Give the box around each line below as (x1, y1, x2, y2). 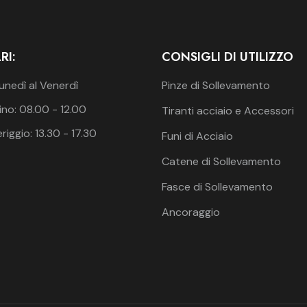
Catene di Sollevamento (162, 153, 281, 169)
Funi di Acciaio (162, 128, 233, 143)
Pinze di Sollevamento (162, 77, 270, 93)
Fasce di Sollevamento (162, 179, 273, 194)
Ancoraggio (162, 204, 220, 219)
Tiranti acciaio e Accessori (162, 103, 294, 118)
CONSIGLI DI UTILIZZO (162, 47, 293, 66)
